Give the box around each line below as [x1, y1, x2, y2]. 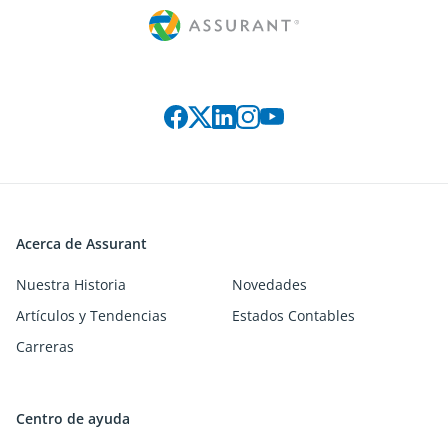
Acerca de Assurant [16, 234, 147, 254]
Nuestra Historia [16, 275, 126, 295]
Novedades [232, 275, 307, 295]
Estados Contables [232, 306, 355, 326]
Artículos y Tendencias [16, 306, 167, 326]
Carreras [16, 337, 74, 357]
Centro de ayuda [16, 409, 130, 429]
